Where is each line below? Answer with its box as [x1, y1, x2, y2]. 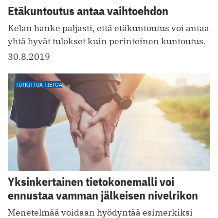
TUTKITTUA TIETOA [16, 81, 62, 89]
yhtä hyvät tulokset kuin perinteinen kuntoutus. [8, 36, 206, 47]
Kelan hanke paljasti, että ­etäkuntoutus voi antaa [8, 22, 209, 34]
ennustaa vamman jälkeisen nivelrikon [8, 187, 198, 203]
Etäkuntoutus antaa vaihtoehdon [8, 3, 168, 19]
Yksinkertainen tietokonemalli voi [8, 173, 174, 189]
